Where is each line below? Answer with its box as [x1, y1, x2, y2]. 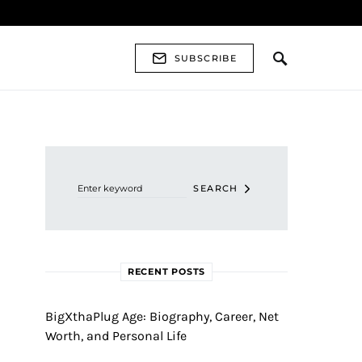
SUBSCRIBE [174, 52, 237, 64]
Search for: [44, 146, 90, 158]
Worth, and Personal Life [45, 328, 187, 343]
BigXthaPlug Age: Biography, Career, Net [45, 309, 279, 324]
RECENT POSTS [127, 266, 206, 277]
